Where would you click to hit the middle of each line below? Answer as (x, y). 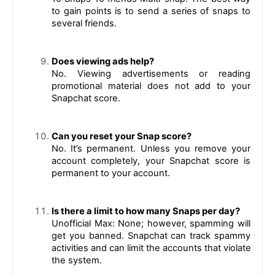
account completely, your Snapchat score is (151, 161)
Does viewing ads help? (103, 61)
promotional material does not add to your (151, 86)
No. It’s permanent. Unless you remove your (151, 148)
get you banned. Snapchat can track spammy (151, 235)
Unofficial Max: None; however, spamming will (151, 223)
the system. (77, 260)
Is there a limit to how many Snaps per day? (146, 211)
